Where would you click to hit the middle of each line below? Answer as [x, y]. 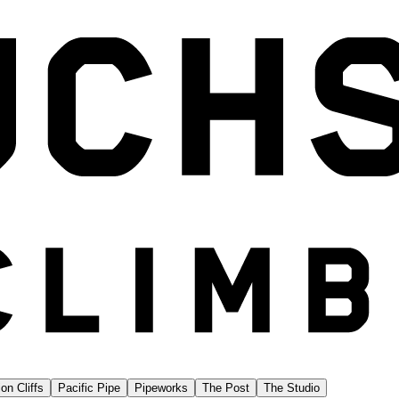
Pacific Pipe [89, 388]
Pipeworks [161, 388]
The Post [226, 388]
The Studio [292, 388]
